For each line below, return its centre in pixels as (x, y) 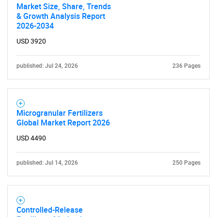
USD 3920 (31, 41)
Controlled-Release (50, 210)
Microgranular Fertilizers (60, 113)
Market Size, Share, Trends (64, 6)
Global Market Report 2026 (63, 123)
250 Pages (186, 163)
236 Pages (186, 66)
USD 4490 (31, 138)
